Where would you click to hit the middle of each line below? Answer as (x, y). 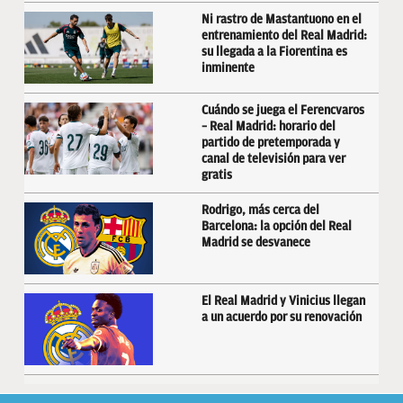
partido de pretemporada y (271, 143)
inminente (228, 68)
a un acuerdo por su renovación (282, 317)
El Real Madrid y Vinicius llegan (283, 301)
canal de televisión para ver (273, 159)
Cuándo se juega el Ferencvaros (283, 110)
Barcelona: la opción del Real (277, 226)
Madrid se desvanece (256, 242)
